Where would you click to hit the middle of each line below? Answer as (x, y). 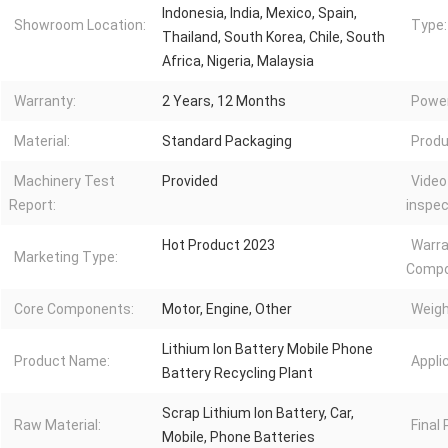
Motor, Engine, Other (227, 309)
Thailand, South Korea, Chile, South (273, 37)
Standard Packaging (227, 141)
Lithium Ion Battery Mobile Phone (267, 349)
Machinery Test (64, 181)
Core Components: (74, 309)
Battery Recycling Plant (237, 373)
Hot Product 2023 (218, 245)
